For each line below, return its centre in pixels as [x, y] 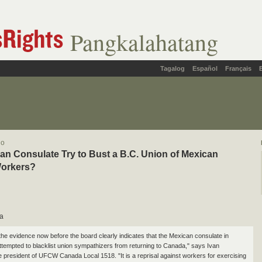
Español [205, 68]
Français [238, 68]
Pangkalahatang [144, 42]
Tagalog [173, 68]
